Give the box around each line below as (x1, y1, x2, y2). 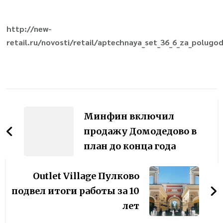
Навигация (6, 88, 100, 108)
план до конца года (84, 140, 176, 152)
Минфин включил (84, 111, 175, 122)
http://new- (6, 23, 52, 34)
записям (6, 125, 79, 146)
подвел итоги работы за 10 (11, 185, 139, 197)
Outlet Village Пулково (32, 170, 139, 182)
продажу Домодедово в (84, 125, 197, 137)
